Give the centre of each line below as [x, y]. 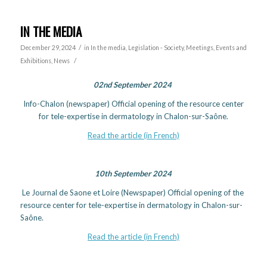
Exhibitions [35, 60]
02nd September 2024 [132, 85]
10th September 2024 [133, 174]
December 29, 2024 [48, 47]
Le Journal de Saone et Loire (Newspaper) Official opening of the [132, 193]
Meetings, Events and [216, 47]
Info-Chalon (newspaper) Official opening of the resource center [133, 104]
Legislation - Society [156, 47]
